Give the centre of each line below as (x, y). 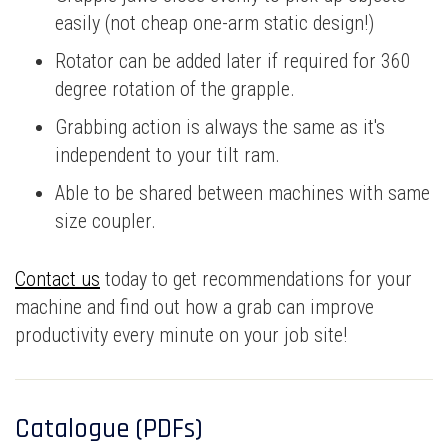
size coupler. (105, 220)
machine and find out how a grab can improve (194, 306)
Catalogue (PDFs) (109, 428)
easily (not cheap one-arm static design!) (214, 22)
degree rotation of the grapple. (175, 88)
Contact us (57, 278)
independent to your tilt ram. (167, 154)
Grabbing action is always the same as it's (220, 126)
